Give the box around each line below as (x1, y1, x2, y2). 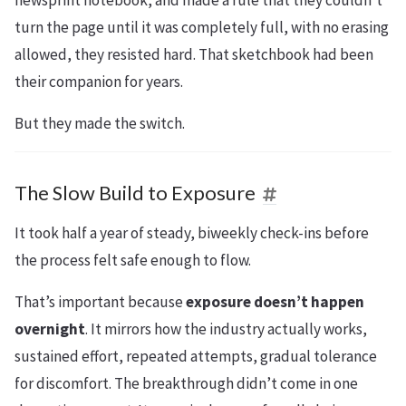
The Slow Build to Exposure (14, 180, 256, 205)
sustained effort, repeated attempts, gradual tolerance (14, 345, 377, 366)
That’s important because (14, 291, 186, 312)
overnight (14, 318, 85, 339)
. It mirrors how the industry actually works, (85, 318, 367, 339)
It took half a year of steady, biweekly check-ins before (14, 222, 369, 243)
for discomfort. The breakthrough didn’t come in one (14, 372, 358, 393)
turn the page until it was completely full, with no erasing (14, 16, 389, 37)
